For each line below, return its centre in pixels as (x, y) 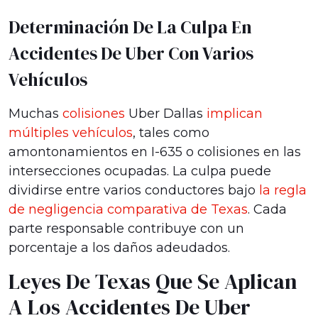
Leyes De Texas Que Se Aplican (153, 281)
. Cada (267, 209)
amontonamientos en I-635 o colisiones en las (155, 152)
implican (235, 114)
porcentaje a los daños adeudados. (119, 248)
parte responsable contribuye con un (126, 229)
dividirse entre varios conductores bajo (134, 190)
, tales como (171, 133)
